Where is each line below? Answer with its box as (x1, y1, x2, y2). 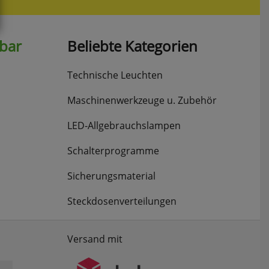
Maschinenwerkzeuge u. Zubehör (67, 93, 217, 107)
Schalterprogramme (67, 144, 159, 157)
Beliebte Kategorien (67, 35, 198, 56)
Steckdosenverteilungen (67, 194, 177, 208)
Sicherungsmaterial (67, 169, 156, 183)
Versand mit (67, 232, 122, 246)
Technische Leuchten (67, 68, 163, 82)
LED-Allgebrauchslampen (67, 118, 181, 132)
